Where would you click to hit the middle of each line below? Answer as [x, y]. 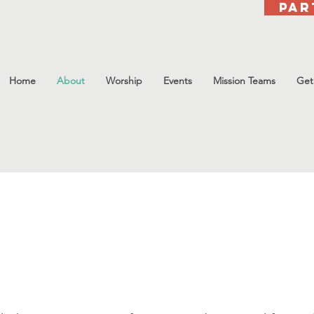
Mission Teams [244, 81]
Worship [124, 81]
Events [178, 81]
